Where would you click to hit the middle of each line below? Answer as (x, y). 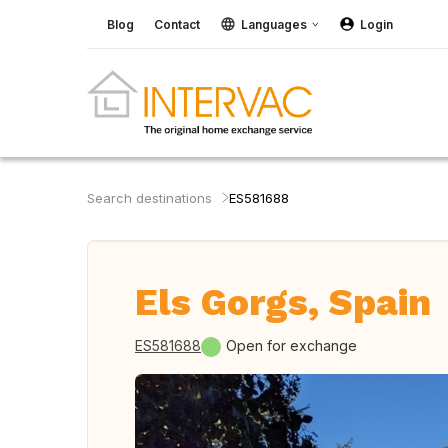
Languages (274, 24)
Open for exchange (291, 345)
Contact (177, 24)
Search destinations (149, 198)
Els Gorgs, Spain (283, 302)
